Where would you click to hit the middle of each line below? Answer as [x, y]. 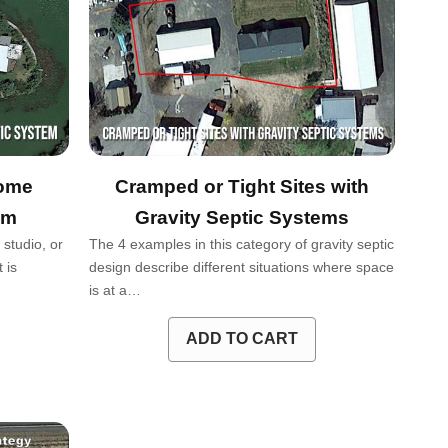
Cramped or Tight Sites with [241, 186]
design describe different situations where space [241, 266]
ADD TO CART [241, 339]
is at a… [114, 289]
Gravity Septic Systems [241, 217]
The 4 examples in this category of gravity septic [241, 243]
